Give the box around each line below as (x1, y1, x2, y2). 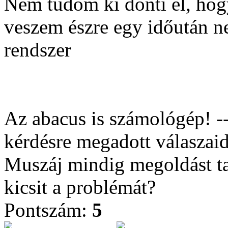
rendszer (4, 39, 71, 61)
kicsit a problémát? (4, 176, 156, 198)
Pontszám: (4, 199, 92, 221)
